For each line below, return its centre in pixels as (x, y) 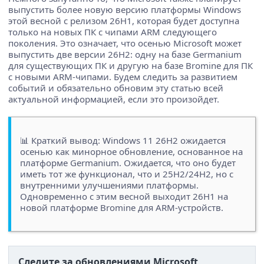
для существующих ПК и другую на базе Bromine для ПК (131, 66)
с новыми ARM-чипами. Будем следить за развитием (123, 77)
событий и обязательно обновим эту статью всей (116, 88)
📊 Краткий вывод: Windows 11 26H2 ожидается (123, 141)
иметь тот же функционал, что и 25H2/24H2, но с (127, 174)
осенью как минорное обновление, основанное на (131, 152)
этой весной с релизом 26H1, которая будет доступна (124, 21)
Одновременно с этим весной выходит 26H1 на (124, 197)
